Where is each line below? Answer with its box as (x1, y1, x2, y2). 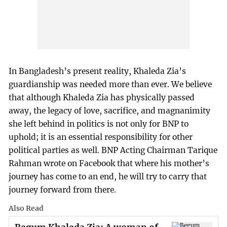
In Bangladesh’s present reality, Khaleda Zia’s (9, 66, 186, 76)
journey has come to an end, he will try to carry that (9, 171, 207, 181)
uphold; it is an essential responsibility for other (9, 132, 193, 142)
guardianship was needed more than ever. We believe (9, 79, 212, 89)
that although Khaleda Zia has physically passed (9, 92, 195, 102)
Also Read (9, 203, 44, 213)
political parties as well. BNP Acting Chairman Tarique (9, 145, 218, 155)
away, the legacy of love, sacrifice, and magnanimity (9, 105, 211, 116)
